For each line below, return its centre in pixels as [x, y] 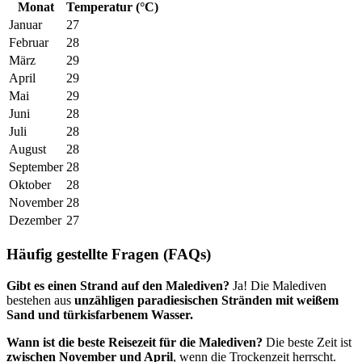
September [36, 167]
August [27, 149]
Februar [29, 43]
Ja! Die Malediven [278, 285]
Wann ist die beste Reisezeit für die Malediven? [135, 342]
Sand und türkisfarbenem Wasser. [100, 314]
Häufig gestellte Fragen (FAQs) [109, 254]
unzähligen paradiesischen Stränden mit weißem [206, 300]
